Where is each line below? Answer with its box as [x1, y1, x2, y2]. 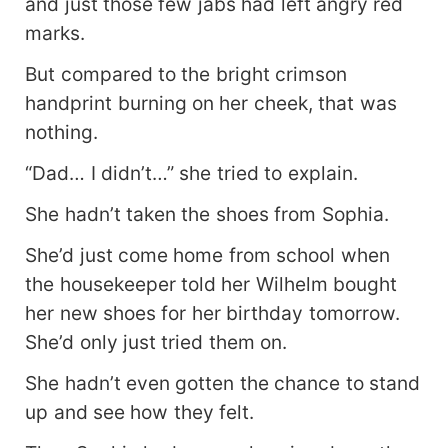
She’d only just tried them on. [25, 329, 288, 354]
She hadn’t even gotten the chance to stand [25, 370, 421, 395]
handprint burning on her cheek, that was [25, 90, 397, 115]
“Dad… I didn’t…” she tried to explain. [25, 160, 358, 185]
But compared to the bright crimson [25, 61, 348, 86]
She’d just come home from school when [25, 242, 390, 267]
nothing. [25, 119, 99, 144]
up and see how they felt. [25, 399, 255, 424]
